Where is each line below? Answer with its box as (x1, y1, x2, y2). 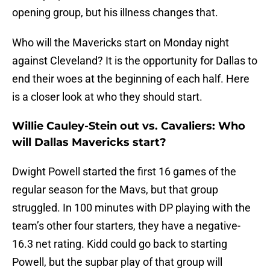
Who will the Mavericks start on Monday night (12, 36, 229, 49)
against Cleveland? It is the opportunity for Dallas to (12, 54, 257, 67)
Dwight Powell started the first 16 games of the (12, 165, 236, 178)
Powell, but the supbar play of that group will (12, 256, 222, 269)
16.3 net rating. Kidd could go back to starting (12, 237, 227, 251)
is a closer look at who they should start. (12, 90, 202, 104)
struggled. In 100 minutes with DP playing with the (12, 201, 251, 215)
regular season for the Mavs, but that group (12, 183, 218, 196)
